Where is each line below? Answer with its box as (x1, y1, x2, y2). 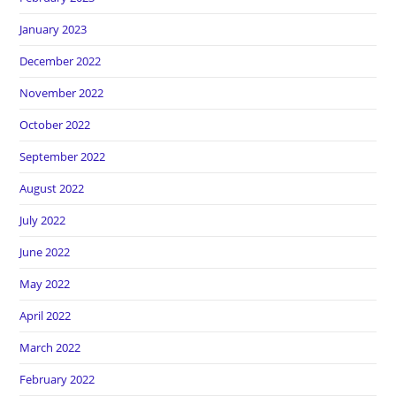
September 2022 (19, 148, 106, 164)
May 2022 (19, 276, 71, 292)
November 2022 (19, 85, 104, 101)
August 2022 (19, 180, 85, 196)
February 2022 (19, 371, 95, 387)
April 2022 (19, 308, 72, 324)
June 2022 (19, 244, 71, 260)
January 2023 (19, 21, 88, 37)
